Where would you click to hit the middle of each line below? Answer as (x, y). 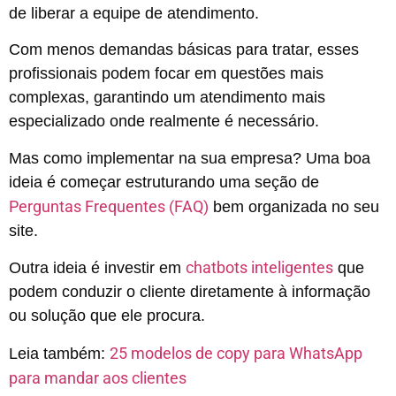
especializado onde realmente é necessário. (164, 122)
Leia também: (59, 353)
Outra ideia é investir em (97, 268)
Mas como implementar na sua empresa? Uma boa (190, 158)
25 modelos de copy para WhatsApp (236, 353)
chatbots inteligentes (259, 268)
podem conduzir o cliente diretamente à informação (190, 292)
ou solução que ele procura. (107, 316)
